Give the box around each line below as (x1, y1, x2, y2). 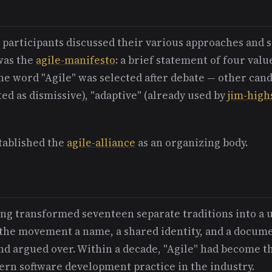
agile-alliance (67, 135, 135, 150)
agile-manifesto (36, 52, 115, 67)
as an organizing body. (135, 135, 248, 150)
